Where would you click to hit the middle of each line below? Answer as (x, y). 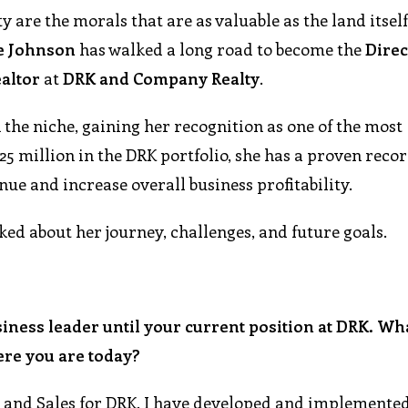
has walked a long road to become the (221, 50)
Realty (236, 79)
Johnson (42, 50)
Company (171, 79)
